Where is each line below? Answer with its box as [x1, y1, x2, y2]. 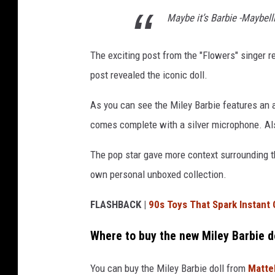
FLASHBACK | [90, 198, 149, 211]
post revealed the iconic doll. [90, 69, 207, 82]
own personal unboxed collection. [90, 168, 227, 181]
